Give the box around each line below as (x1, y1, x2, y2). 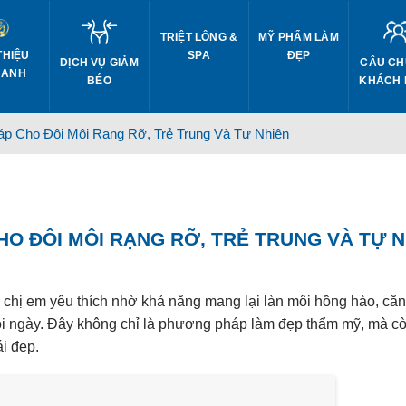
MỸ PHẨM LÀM (258, 31, 339, 43)
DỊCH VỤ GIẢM (60, 55, 139, 69)
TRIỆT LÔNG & (159, 31, 238, 43)
